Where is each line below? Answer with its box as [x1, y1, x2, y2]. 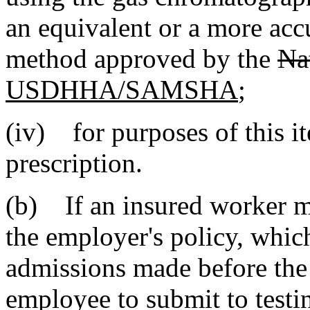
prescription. [6, 147, 143, 178]
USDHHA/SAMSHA [6, 74, 238, 104]
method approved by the [6, 43, 277, 73]
